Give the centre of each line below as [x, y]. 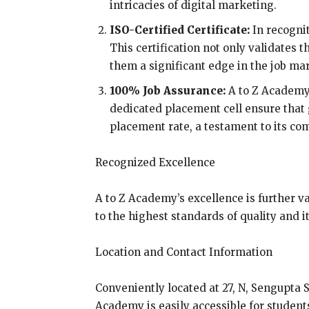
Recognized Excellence [155, 163]
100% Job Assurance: [169, 91]
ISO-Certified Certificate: [180, 30]
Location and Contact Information [184, 252]
